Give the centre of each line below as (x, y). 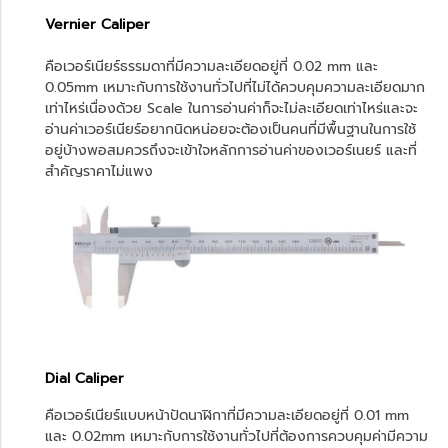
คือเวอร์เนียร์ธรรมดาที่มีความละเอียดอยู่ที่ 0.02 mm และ (211, 67)
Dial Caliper (84, 378)
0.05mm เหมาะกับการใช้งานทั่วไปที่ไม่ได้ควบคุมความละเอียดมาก (235, 88)
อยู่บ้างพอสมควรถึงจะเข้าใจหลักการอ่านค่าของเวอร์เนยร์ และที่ (231, 151)
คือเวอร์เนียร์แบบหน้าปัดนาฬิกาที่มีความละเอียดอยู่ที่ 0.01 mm (227, 415)
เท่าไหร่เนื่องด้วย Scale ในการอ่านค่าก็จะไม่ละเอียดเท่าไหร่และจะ (231, 109)
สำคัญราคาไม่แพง (99, 172)
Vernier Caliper (100, 25)
